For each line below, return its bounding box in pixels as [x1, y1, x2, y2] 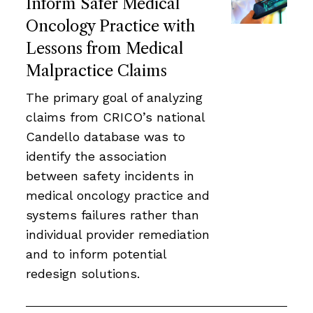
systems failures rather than [26, 208, 199, 223]
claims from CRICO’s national [26, 110, 205, 125]
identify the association [26, 149, 167, 164]
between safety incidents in [26, 168, 194, 184]
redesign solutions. [26, 266, 140, 282]
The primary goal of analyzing [26, 90, 203, 105]
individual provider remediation [26, 227, 210, 242]
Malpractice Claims [26, 61, 167, 81]
